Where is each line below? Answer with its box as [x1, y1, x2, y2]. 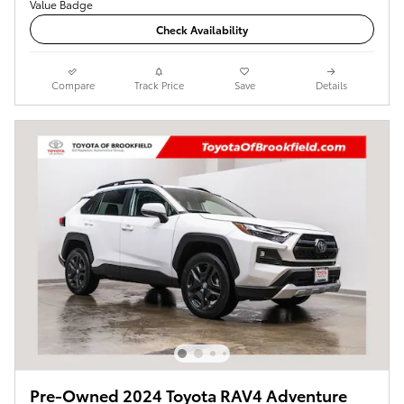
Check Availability [156, 21, 248, 37]
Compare [50, 77, 95, 92]
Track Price [133, 77, 184, 92]
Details [315, 77, 347, 92]
